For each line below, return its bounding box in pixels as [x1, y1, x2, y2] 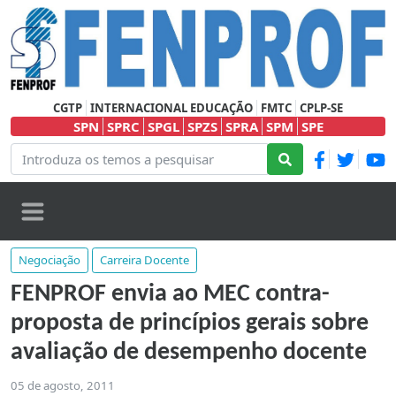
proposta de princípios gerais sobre [11, 311, 369, 337]
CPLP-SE [300, 100, 343, 117]
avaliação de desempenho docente [11, 340, 367, 366]
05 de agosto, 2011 [11, 377, 115, 394]
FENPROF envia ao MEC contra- [11, 282, 330, 308]
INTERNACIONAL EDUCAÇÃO [90, 100, 253, 117]
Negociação [19, 252, 80, 269]
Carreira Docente [100, 252, 189, 269]
